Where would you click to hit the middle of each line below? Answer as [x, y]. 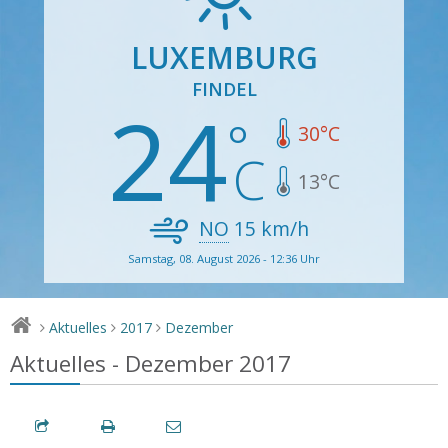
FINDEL [224, 88]
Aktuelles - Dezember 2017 [150, 363]
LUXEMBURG [224, 57]
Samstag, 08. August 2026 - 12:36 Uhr [224, 258]
